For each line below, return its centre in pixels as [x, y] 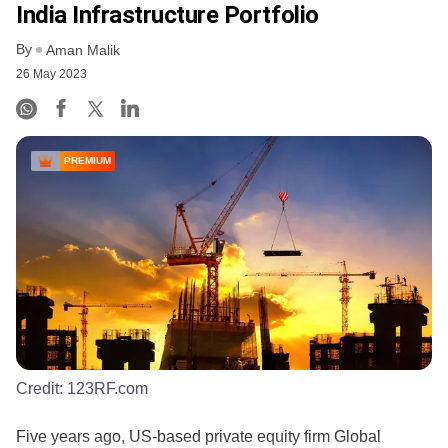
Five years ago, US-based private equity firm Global [198, 436]
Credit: [41, 388]
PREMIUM [87, 161]
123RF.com [107, 388]
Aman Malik [83, 50]
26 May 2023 [51, 74]
